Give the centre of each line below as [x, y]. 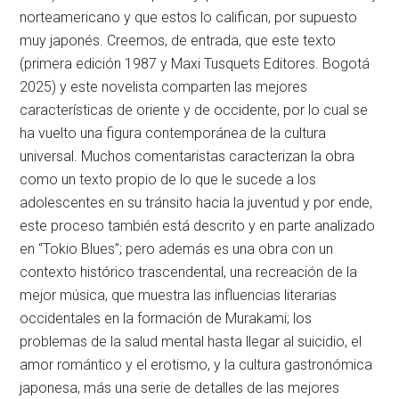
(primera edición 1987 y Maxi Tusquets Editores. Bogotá [195, 64]
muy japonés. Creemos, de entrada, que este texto [178, 41]
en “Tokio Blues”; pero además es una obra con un [177, 249]
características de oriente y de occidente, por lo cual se [194, 110]
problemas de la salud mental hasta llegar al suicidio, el [191, 342]
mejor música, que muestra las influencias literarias [179, 295]
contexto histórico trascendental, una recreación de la [189, 272]
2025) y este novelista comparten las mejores [164, 87]
